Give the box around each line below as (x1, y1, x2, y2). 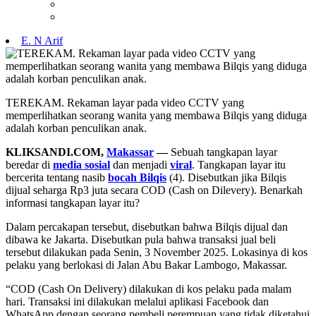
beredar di (6, 158, 53, 171)
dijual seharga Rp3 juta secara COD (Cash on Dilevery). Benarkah (6, 183, 303, 196)
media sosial (53, 158, 110, 171)
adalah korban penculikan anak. (6, 121, 147, 134)
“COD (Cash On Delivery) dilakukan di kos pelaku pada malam (6, 282, 291, 295)
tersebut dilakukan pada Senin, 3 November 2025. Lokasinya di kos (6, 245, 308, 258)
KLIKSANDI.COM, (6, 145, 107, 158)
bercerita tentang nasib (6, 171, 108, 183)
